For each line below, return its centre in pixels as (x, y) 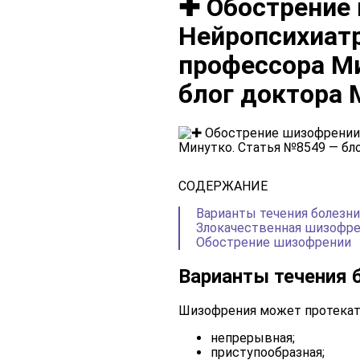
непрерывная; (253, 337)
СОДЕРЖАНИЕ (223, 186)
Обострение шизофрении (274, 242)
